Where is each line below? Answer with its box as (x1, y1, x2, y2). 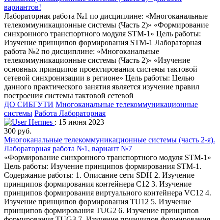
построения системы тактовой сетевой (4, 91, 134, 100)
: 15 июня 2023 (55, 117, 104, 126)
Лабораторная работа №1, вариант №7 (4, 144, 132, 153)
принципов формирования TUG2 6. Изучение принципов (4, 206, 199, 215)
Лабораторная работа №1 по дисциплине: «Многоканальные (4, 11, 208, 20)
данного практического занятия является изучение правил (4, 82, 199, 91)
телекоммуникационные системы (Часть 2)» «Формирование (4, 20, 209, 29)
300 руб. (4, 126, 31, 135)
